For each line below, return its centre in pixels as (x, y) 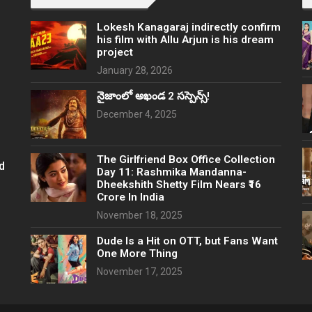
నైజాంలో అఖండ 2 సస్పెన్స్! (153, 96)
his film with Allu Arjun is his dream (185, 40)
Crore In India (131, 197)
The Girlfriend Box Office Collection (186, 159)
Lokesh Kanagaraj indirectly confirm (189, 27)
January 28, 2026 (135, 70)
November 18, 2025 (140, 215)
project (115, 52)
